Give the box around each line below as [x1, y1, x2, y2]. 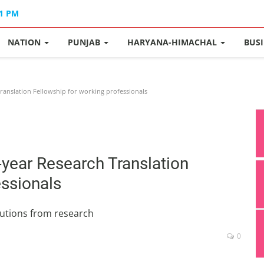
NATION [8, 37, 44, 48]
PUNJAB [68, 37, 103, 48]
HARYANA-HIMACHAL [127, 37, 220, 48]
